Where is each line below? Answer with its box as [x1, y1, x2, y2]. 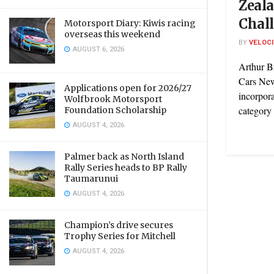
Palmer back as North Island [64, 151, 184, 162]
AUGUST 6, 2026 [71, 44, 124, 54]
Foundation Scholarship [64, 105, 166, 116]
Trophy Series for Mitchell [64, 231, 176, 242]
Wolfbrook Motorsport [64, 94, 162, 105]
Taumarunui [64, 173, 118, 184]
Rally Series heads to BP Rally [64, 162, 187, 173]
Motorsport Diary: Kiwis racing [64, 18, 196, 29]
